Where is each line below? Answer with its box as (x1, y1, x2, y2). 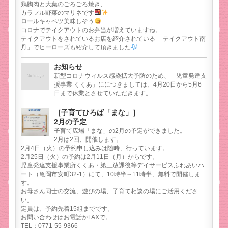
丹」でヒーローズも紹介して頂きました (21, 43, 131, 51)
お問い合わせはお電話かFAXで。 (21, 213, 112, 221)
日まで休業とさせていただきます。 (54, 89, 152, 97)
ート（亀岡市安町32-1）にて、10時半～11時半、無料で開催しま (21, 170, 201, 178)
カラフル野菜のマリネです (21, 9, 95, 16)
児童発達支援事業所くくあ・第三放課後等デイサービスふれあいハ (21, 161, 205, 169)
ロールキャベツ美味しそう (21, 17, 95, 25)
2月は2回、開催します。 (54, 135, 123, 143)
